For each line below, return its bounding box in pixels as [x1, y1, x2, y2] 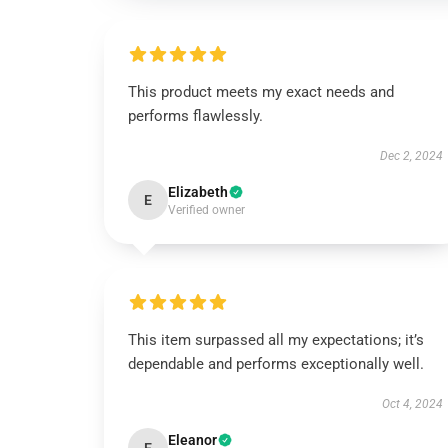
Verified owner [168, 203, 245, 217]
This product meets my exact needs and [128, 83, 394, 101]
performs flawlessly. [128, 107, 263, 125]
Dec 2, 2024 [379, 149, 443, 163]
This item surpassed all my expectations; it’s [128, 331, 424, 349]
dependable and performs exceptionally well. [128, 355, 424, 373]
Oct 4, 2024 [381, 397, 443, 411]
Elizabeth [168, 184, 228, 200]
